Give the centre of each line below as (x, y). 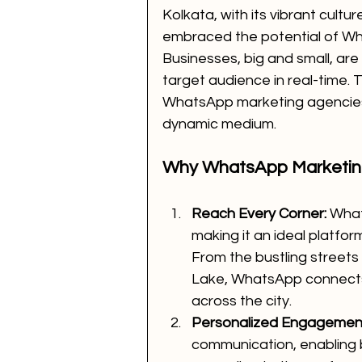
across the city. (242, 301)
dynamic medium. (219, 124)
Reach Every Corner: (259, 214)
